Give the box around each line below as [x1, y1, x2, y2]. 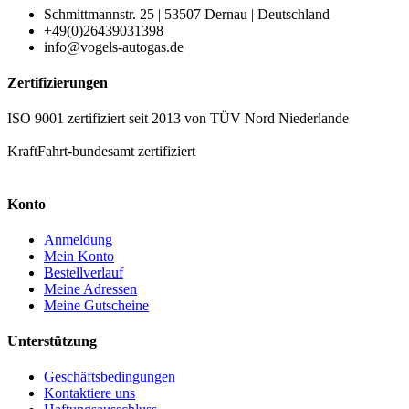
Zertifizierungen [7, 74, 108, 90]
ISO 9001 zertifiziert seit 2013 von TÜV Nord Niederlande [7, 110, 349, 127]
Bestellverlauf [44, 264, 123, 280]
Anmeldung [44, 231, 112, 247]
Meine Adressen [44, 280, 137, 297]
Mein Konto [44, 247, 114, 264]
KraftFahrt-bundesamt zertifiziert [7, 143, 195, 160]
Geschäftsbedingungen [44, 369, 175, 385]
